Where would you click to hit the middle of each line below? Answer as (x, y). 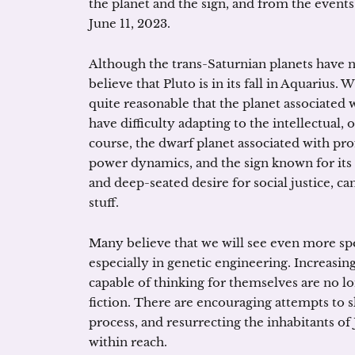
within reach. (128, 342)
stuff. (104, 202)
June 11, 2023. (130, 23)
